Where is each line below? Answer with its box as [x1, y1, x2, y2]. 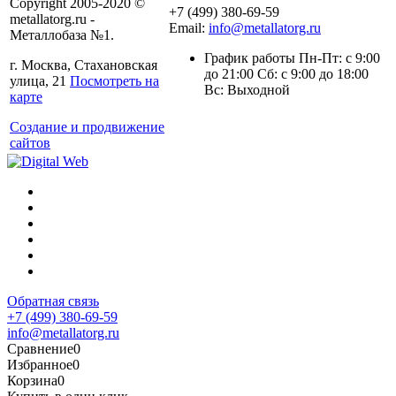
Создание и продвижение [10, 118, 164, 134]
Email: [169, 19, 209, 35]
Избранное [7, 356, 72, 372]
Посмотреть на [70, 72, 159, 88]
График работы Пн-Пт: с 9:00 [204, 49, 380, 65]
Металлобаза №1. [10, 27, 114, 42]
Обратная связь [7, 293, 99, 308]
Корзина [7, 372, 57, 388]
